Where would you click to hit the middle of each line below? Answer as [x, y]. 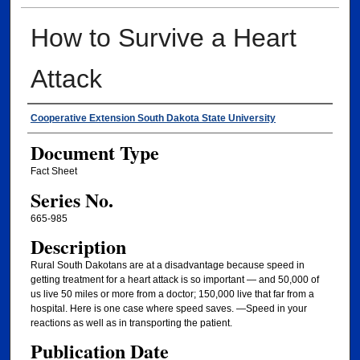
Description [78, 247]
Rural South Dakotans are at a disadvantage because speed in [167, 266]
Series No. [72, 199]
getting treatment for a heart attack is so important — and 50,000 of [174, 280]
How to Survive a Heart [163, 38]
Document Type [94, 153]
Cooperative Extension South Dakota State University [153, 119]
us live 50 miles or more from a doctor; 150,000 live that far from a [172, 295]
